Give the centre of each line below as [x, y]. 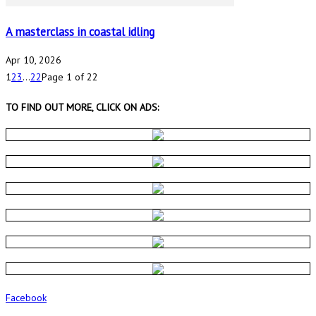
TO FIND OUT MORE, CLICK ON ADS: [82, 107]
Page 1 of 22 [70, 77]
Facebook [26, 298]
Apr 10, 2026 [34, 60]
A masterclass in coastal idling [80, 31]
